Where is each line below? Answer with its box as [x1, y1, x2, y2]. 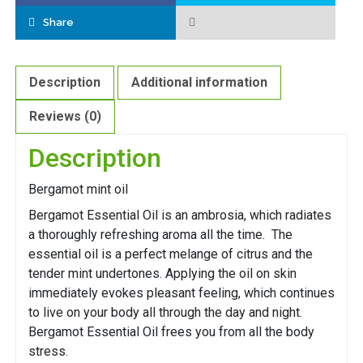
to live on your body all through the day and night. [28, 305, 305, 321]
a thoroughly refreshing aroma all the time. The [28, 227, 293, 243]
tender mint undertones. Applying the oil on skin [28, 266, 297, 282]
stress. [28, 344, 68, 360]
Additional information [131, 75, 267, 91]
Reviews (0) [29, 109, 101, 125]
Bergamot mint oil [28, 181, 128, 198]
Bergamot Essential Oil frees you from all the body [28, 324, 314, 340]
